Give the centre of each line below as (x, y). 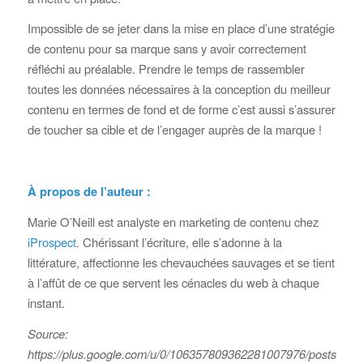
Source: (47, 334)
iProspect (51, 242)
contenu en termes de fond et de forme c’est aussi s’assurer (181, 109)
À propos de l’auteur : (89, 191)
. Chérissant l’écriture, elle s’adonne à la (179, 242)
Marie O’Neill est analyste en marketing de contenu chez (173, 222)
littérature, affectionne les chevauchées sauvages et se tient (181, 263)
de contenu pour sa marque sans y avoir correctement (167, 49)
